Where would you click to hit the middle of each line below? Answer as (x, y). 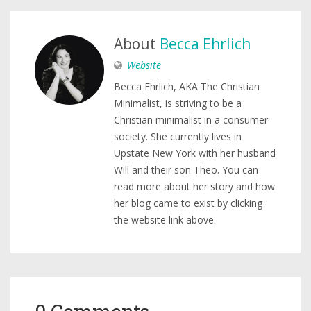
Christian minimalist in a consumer (191, 120)
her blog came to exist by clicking (188, 203)
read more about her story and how (194, 187)
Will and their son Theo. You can (186, 170)
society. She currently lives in (178, 137)
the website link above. (165, 220)
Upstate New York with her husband (195, 153)
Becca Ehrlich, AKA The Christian (187, 87)
